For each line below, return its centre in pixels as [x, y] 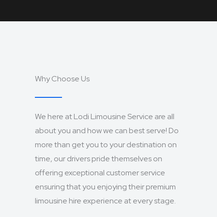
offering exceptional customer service [100, 173]
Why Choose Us [62, 79]
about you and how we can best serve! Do [107, 131]
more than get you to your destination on [106, 145]
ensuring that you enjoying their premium [105, 187]
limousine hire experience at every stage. [105, 201]
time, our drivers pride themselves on [99, 159]
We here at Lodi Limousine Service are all [105, 116]
